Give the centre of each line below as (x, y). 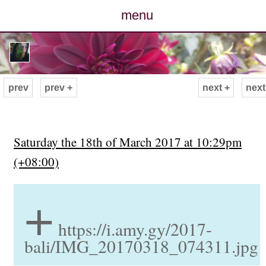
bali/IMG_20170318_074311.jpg (141, 246)
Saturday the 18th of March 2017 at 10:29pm (128, 142)
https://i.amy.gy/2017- (135, 229)
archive (137, 141)
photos (137, 78)
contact (137, 204)
